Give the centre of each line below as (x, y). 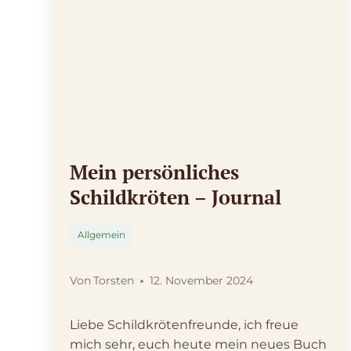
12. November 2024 (202, 281)
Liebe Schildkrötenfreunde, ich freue (184, 325)
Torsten (114, 281)
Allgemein (101, 235)
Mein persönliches (154, 172)
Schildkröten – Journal (175, 197)
